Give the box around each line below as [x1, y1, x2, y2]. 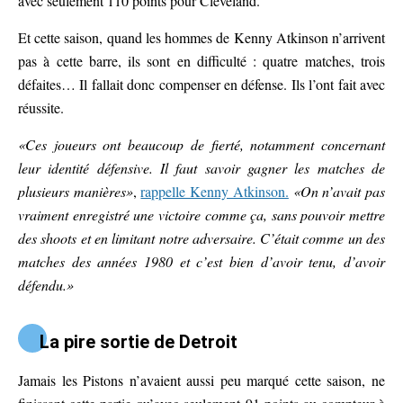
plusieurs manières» [18, 182, 133, 201]
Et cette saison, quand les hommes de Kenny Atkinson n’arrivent [18, 28, 385, 48]
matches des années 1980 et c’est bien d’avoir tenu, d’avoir [18, 252, 385, 272]
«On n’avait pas [292, 182, 386, 201]
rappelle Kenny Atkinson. [140, 182, 289, 201]
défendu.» [18, 275, 74, 295]
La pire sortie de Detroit [40, 331, 237, 354]
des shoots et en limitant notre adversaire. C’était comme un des [18, 228, 385, 248]
